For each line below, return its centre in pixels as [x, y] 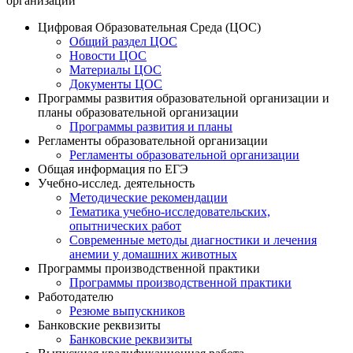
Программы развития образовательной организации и [184, 98]
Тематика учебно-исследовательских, [170, 212]
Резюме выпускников [127, 311]
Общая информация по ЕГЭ [113, 169]
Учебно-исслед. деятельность [116, 184]
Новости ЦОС [108, 56]
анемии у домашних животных [153, 255]
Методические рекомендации [149, 198]
